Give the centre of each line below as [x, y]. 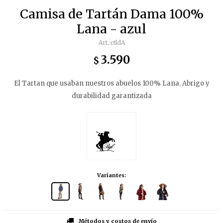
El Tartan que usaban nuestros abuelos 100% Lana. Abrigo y [111, 83]
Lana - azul [111, 29]
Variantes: [111, 175]
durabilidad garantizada [111, 96]
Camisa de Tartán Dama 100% [111, 14]
